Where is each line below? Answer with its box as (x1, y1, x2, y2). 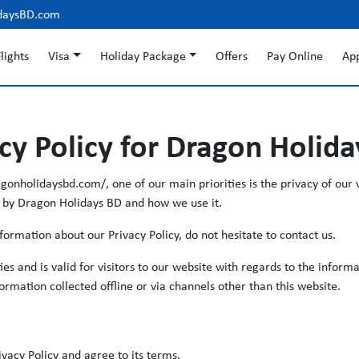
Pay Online (267, 50, 324, 64)
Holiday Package (99, 50, 186, 64)
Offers (216, 50, 248, 64)
